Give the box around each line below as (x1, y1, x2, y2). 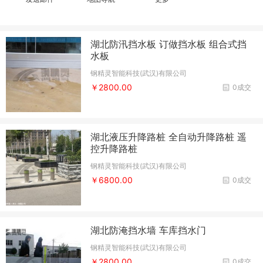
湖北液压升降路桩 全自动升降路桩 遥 (90, 131, 247, 143)
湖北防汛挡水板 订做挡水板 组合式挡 (90, 38, 247, 50)
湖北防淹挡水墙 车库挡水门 (90, 224, 207, 236)
